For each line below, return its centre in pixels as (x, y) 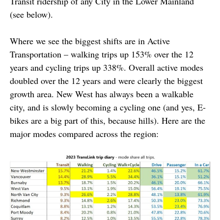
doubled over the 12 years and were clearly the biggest (106, 80)
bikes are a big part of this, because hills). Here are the (108, 120)
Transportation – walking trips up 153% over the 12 (102, 54)
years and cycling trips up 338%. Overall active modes (107, 67)
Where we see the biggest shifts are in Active (90, 41)
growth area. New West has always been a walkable (102, 94)
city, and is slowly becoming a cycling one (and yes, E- (108, 107)
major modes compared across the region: (84, 133)
